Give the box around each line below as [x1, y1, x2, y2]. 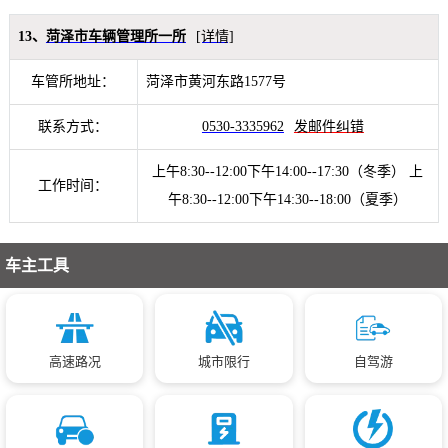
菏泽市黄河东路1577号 [145, 74, 286, 90]
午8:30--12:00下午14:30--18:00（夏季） [168, 192, 408, 208]
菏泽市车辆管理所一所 [45, 29, 186, 45]
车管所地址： [31, 74, 116, 90]
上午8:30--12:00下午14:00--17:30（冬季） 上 [152, 164, 424, 180]
